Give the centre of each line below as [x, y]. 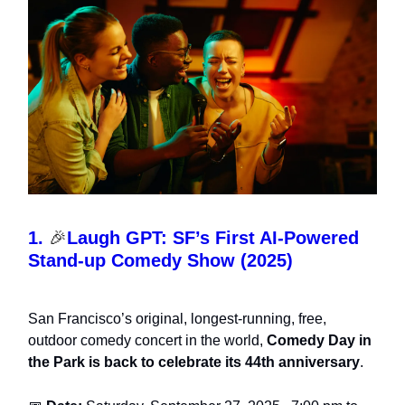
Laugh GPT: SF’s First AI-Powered [213, 237]
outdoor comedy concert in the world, [147, 340]
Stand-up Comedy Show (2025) [160, 260]
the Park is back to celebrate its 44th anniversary [194, 362]
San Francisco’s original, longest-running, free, [177, 318]
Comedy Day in [319, 340]
